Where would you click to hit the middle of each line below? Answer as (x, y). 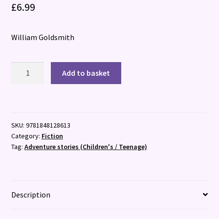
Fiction (52, 136)
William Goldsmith (43, 37)
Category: (26, 136)
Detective (27, 104)
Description (31, 194)
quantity (25, 117)
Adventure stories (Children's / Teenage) (86, 146)
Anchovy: (25, 80)
